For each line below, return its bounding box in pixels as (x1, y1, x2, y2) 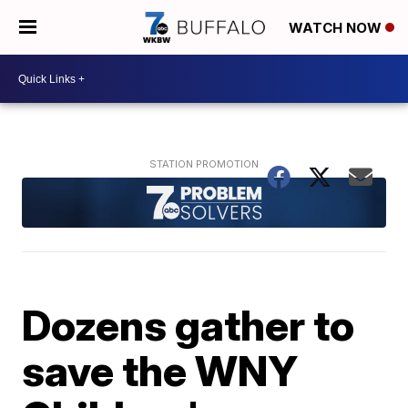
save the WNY (22, 344, 299, 396)
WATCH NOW (289, 19, 385, 37)
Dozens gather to (22, 299, 355, 351)
